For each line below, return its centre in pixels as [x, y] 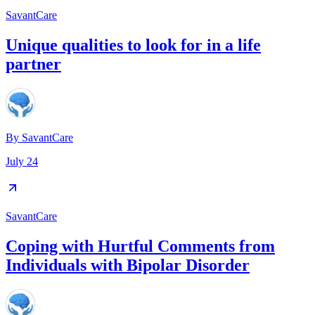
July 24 [22, 162]
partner [33, 64]
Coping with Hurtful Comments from [140, 246]
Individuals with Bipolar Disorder [128, 265]
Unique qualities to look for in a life [133, 45]
